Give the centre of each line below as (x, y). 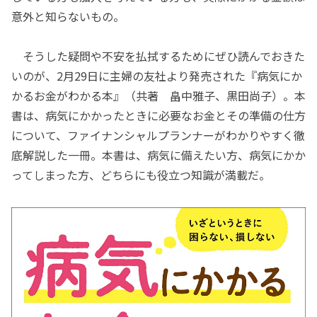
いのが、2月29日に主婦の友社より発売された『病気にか (157, 75)
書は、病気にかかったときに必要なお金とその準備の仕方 (158, 115)
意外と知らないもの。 (68, 16)
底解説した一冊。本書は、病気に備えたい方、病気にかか (158, 155)
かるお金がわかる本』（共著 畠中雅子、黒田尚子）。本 (158, 95)
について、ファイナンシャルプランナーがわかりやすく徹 (158, 135)
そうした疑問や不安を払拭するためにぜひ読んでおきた (158, 56)
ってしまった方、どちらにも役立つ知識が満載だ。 (141, 174)
